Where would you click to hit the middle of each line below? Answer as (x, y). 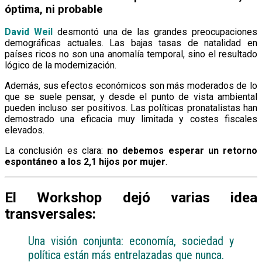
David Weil (29, 32)
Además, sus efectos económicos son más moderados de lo (131, 86)
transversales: (50, 214)
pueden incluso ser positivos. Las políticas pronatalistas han (131, 108)
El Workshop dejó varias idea (131, 198)
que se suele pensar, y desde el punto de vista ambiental (131, 97)
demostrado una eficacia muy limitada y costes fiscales (131, 119)
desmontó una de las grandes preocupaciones (155, 32)
